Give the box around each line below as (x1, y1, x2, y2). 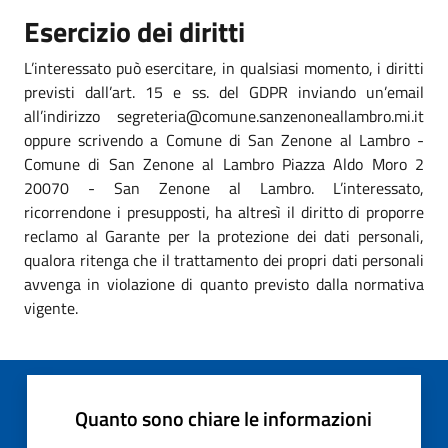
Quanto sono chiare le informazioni (75, 402, 372, 434)
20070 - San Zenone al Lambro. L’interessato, (24, 175, 424, 200)
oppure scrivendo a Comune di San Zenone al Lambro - (24, 127, 424, 152)
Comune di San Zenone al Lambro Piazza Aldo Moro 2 (24, 151, 424, 176)
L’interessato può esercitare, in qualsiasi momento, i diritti (24, 55, 424, 80)
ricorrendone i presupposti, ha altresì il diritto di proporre (24, 199, 424, 224)
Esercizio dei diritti (24, 9, 245, 53)
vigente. (24, 295, 78, 320)
